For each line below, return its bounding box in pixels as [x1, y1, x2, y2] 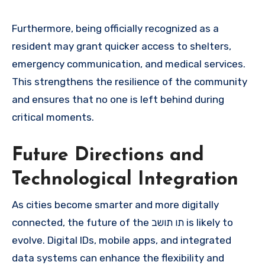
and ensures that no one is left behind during [12, 93, 224, 105]
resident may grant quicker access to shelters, [12, 40, 231, 52]
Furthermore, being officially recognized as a [12, 22, 219, 34]
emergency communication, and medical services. [12, 57, 245, 70]
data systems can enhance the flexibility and [12, 251, 224, 264]
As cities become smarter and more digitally [12, 198, 219, 211]
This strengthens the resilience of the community [12, 75, 247, 88]
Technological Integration [12, 170, 238, 189]
